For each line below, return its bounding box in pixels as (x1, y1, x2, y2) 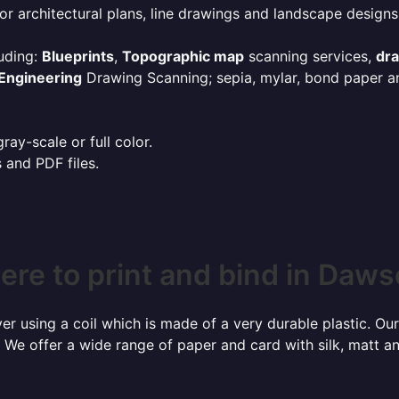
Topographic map (122, 47, 244, 65)
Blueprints (42, 47, 114, 65)
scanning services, (244, 47, 376, 65)
